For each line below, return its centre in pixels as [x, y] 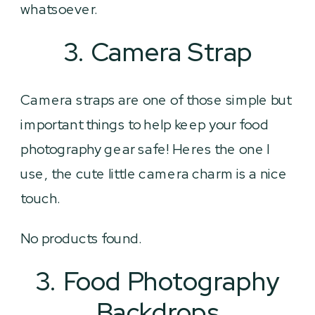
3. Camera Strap [158, 52]
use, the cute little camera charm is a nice [154, 174]
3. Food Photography [158, 282]
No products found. [82, 238]
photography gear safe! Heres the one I [145, 149]
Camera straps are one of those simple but [156, 100]
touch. [41, 198]
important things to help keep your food [145, 124]
